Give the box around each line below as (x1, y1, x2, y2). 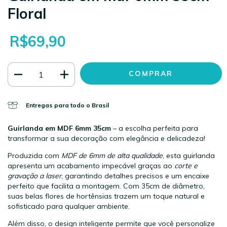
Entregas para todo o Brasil (25, 101, 109, 109)
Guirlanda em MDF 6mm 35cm (8, 124, 113, 133)
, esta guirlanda (163, 151, 215, 161)
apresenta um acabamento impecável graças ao (8, 161, 174, 171)
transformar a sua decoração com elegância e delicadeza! (8, 134, 205, 143)
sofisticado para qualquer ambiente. (8, 202, 130, 211)
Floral (8, 5, 46, 23)
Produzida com (8, 151, 61, 161)
